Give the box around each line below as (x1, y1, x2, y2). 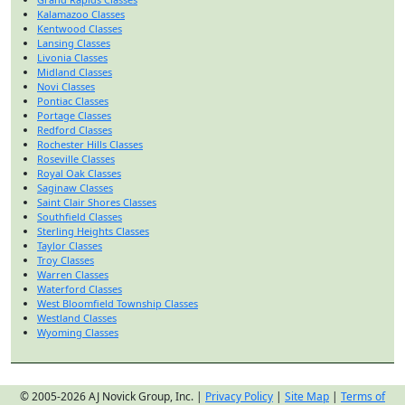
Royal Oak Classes (37, 165, 121, 180)
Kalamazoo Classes (37, 6, 125, 21)
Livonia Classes (37, 50, 108, 64)
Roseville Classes (37, 151, 115, 165)
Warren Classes (37, 267, 108, 281)
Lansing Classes (37, 35, 110, 50)
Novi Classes (37, 79, 95, 93)
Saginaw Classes (37, 180, 113, 194)
